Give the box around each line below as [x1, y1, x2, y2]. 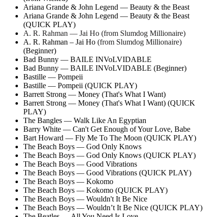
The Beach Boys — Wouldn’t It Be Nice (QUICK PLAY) [23, 203, 202, 212]
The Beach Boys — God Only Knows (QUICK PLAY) [23, 151, 196, 159]
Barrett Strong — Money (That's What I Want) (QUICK [23, 98, 195, 107]
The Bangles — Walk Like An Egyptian [23, 116, 146, 124]
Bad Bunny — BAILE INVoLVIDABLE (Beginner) [23, 63, 186, 72]
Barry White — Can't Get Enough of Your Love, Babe [23, 124, 190, 133]
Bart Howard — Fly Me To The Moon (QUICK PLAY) [23, 133, 196, 142]
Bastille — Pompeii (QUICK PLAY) [23, 81, 137, 90]
